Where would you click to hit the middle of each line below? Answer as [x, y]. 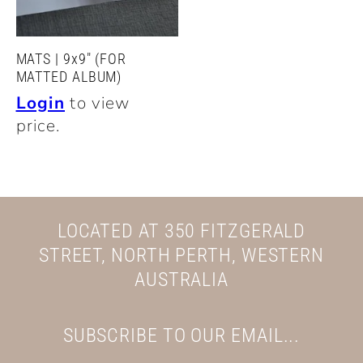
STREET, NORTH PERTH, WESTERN [181, 256]
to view [98, 102]
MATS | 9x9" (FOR [71, 59]
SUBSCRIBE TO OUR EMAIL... [181, 336]
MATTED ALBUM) [69, 77]
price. [38, 125]
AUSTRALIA [181, 280]
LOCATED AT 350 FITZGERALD [181, 231]
